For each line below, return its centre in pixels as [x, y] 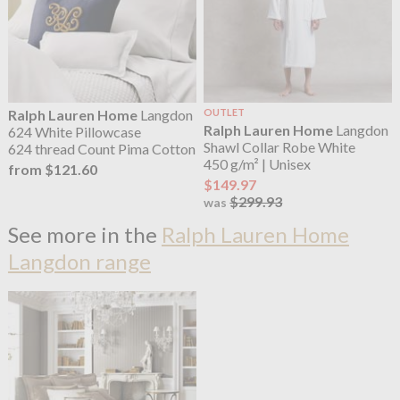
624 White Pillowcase [74, 131]
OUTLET [225, 112]
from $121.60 [52, 170]
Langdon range [79, 262]
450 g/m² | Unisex [258, 164]
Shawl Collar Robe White [280, 147]
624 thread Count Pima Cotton [101, 148]
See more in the [84, 235]
